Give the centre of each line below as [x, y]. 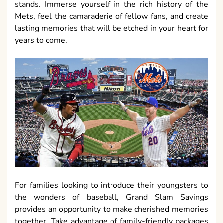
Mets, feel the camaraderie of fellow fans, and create [111, 17]
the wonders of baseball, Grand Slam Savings [111, 197]
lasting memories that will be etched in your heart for [111, 29]
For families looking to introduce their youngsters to [111, 185]
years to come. [41, 41]
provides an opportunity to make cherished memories [111, 209]
